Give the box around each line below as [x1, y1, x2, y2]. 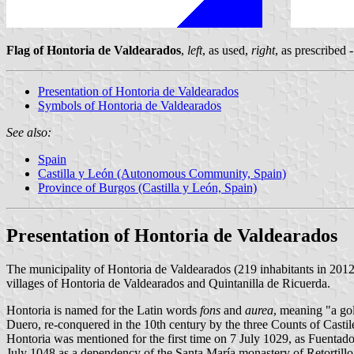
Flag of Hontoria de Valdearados [6, 43, 181, 57]
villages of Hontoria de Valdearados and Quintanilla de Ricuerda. [6, 276, 330, 290]
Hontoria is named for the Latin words [6, 303, 200, 317]
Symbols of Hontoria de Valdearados [38, 98, 221, 112]
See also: [6, 125, 51, 139]
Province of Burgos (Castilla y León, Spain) [38, 180, 257, 194]
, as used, [202, 43, 251, 57]
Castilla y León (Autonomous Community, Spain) [38, 166, 286, 180]
